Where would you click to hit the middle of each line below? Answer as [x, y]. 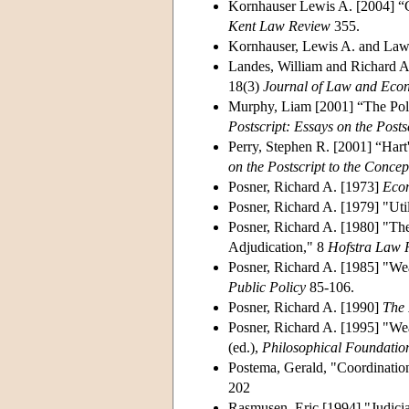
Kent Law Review [279, 26]
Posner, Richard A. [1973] [305, 186]
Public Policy [267, 287]
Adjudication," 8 [278, 246]
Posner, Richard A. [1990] [305, 307]
